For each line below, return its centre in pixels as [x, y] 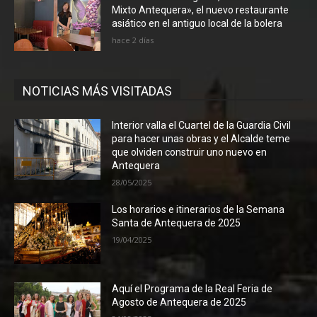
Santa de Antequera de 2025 [177, 223]
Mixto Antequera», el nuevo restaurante [201, 10]
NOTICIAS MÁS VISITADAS [97, 91]
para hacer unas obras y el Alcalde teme [201, 138]
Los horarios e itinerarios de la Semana [198, 209]
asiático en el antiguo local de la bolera [197, 24]
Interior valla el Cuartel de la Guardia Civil [202, 125]
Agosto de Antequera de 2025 [179, 302]
